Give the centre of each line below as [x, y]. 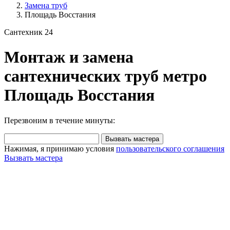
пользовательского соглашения [170, 148]
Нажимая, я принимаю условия [60, 148]
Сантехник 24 [28, 32]
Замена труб [46, 5]
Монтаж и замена [69, 57]
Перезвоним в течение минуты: [60, 120]
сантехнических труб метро [106, 76]
